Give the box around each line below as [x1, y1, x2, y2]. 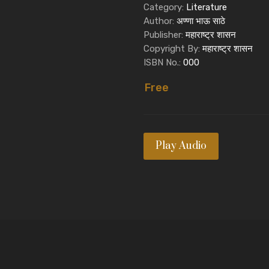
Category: [144, 1, 186, 13]
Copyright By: [144, 43, 202, 54]
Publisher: [144, 29, 186, 40]
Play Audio [156, 139, 207, 153]
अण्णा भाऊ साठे [177, 15, 225, 26]
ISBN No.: [144, 56, 183, 68]
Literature [186, 1, 227, 13]
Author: [144, 15, 177, 26]
